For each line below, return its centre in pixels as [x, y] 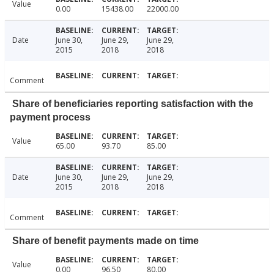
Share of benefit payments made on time [106, 241]
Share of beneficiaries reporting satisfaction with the [133, 104]
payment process [50, 117]
